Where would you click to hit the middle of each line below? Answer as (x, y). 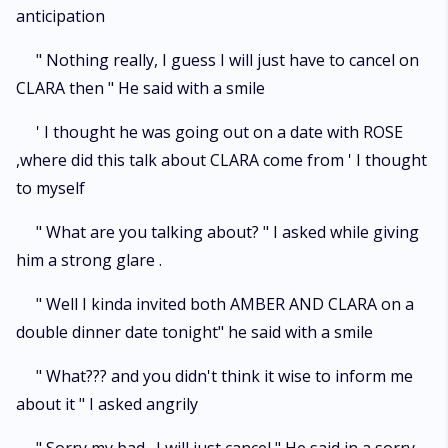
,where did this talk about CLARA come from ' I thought (221, 160)
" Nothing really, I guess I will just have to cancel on (227, 60)
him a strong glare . (89, 260)
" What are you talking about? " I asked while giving (227, 232)
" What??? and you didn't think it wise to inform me (224, 376)
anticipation (60, 16)
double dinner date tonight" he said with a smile (194, 332)
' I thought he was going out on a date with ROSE (219, 132)
